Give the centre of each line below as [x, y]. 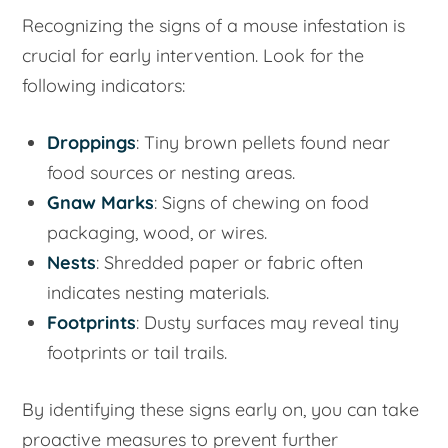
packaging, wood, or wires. [157, 232]
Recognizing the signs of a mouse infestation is [214, 26]
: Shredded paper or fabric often [230, 262]
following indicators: [104, 86]
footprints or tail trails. [137, 352]
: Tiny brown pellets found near [263, 142]
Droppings [92, 142]
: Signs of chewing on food [262, 202]
